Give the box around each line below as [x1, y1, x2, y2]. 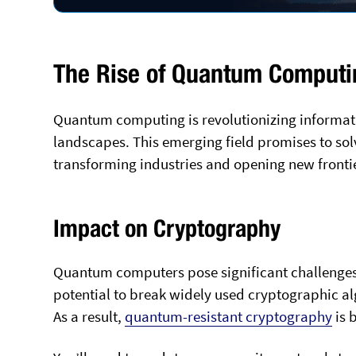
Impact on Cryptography [53, 213, 281, 242]
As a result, [53, 306, 126, 326]
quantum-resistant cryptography [125, 306, 333, 326]
